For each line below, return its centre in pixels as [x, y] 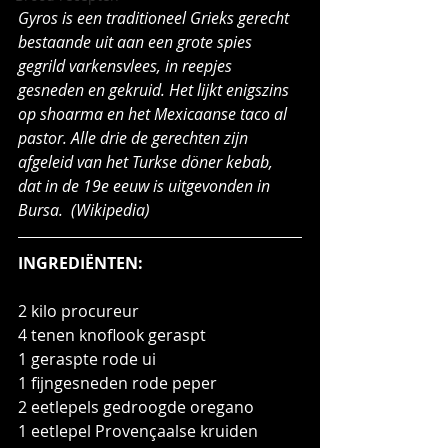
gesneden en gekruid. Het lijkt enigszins [155, 89]
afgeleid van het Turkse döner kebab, [147, 161]
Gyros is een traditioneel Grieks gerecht [155, 17]
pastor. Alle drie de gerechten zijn [135, 137]
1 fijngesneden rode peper [117, 382]
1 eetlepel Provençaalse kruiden [138, 430]
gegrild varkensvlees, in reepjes [127, 65]
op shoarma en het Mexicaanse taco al [154, 113]
